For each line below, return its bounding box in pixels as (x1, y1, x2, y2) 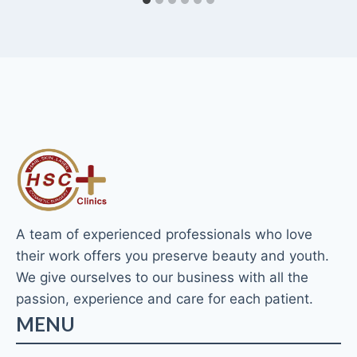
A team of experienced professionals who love (16, 226, 312, 242)
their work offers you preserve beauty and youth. (16, 248, 329, 264)
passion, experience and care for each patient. (16, 291, 313, 307)
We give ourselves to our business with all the (16, 269, 308, 285)
